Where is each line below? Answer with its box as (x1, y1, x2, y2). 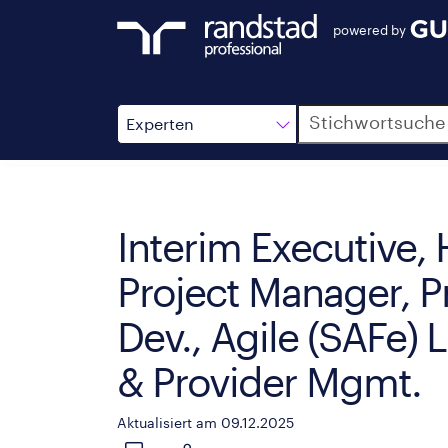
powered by (333, 21, 406, 37)
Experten (126, 114, 194, 133)
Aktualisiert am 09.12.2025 (117, 414, 294, 431)
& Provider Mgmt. (117, 358, 421, 405)
